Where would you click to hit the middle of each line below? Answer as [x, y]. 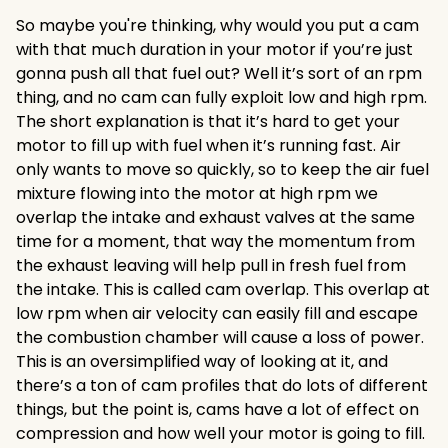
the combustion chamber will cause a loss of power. [220, 337]
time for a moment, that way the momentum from [215, 241]
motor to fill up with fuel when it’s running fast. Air [208, 145]
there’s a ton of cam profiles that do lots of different [222, 385]
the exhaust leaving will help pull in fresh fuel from [211, 265]
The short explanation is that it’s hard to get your [208, 121]
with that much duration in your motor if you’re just [214, 49]
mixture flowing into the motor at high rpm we [197, 193]
